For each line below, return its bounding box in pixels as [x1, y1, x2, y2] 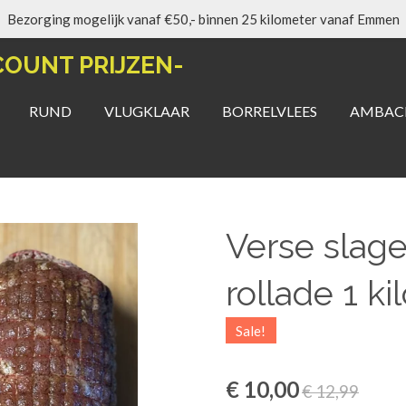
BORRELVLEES [222, 102, 317, 120]
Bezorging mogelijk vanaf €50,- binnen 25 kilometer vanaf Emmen [6, 10, 400, 27]
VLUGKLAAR [104, 102, 189, 120]
